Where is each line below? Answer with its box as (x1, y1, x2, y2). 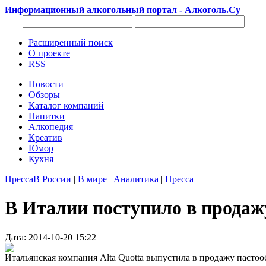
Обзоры (28, 90, 60, 100)
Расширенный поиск (28, 37, 113, 47)
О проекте (28, 48, 70, 58)
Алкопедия (28, 122, 73, 132)
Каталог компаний (28, 100, 104, 110)
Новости (28, 79, 64, 89)
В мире (78, 174, 107, 184)
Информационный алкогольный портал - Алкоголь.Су (5, 5, 240, 15)
